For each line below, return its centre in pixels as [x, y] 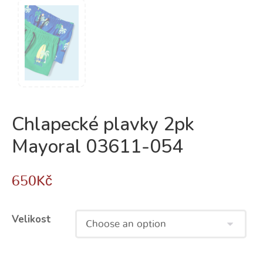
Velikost [31, 220]
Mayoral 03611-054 [97, 147]
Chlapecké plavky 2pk [103, 124]
